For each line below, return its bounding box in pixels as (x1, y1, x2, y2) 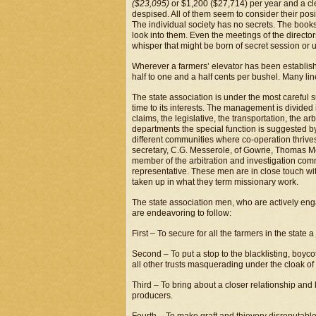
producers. (132, 291, 173, 300)
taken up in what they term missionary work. (132, 177, 298, 187)
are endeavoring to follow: (132, 208, 231, 218)
